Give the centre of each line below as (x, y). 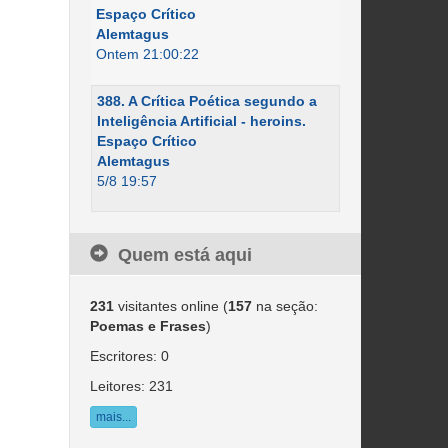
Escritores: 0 (129, 356)
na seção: (284, 306)
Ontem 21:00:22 (147, 54)
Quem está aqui (184, 255)
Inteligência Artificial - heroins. (201, 121)
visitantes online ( (170, 306)
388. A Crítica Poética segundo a (206, 101)
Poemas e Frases (147, 326)
